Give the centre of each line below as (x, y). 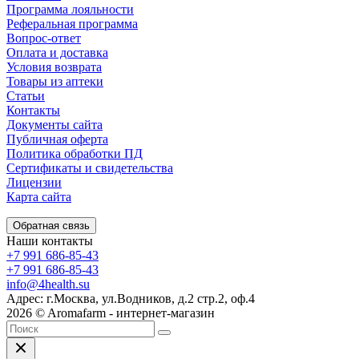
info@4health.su (48, 284)
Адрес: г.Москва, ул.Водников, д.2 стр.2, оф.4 (131, 298)
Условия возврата (54, 67)
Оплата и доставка (57, 52)
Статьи (26, 95)
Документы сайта (54, 124)
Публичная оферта (57, 139)
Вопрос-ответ (44, 38)
